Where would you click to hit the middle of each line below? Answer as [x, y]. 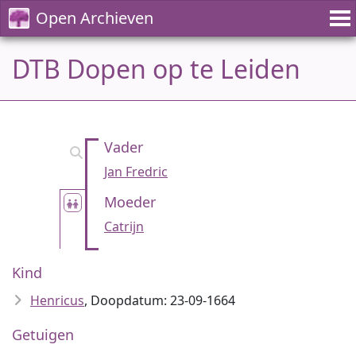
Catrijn [124, 226]
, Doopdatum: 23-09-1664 [160, 300]
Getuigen [43, 335]
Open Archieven [95, 18]
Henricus [57, 300]
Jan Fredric [136, 172]
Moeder [130, 202]
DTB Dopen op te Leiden [156, 69]
